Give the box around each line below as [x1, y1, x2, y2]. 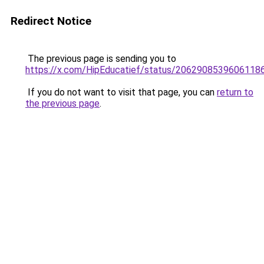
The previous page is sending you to [25, 53, 176, 64]
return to [217, 87, 253, 98]
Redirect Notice [11, 14, 91, 28]
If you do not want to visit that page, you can [25, 87, 217, 98]
